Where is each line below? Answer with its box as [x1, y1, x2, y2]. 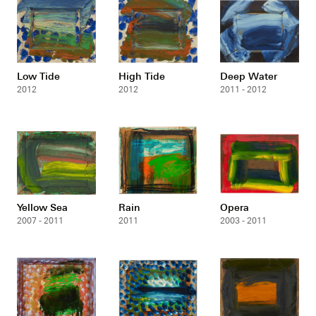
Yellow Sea [17, 200, 68, 213]
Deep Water [219, 69, 277, 82]
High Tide [119, 69, 165, 82]
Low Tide [17, 69, 61, 82]
